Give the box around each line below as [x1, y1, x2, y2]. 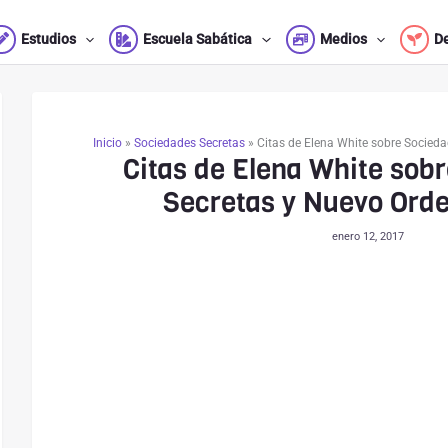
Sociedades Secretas [133, 136, 245, 150]
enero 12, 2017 [332, 230, 404, 243]
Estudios [20, 31, 76, 48]
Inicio [92, 136, 122, 150]
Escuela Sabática [143, 31, 253, 48]
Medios [319, 31, 367, 48]
